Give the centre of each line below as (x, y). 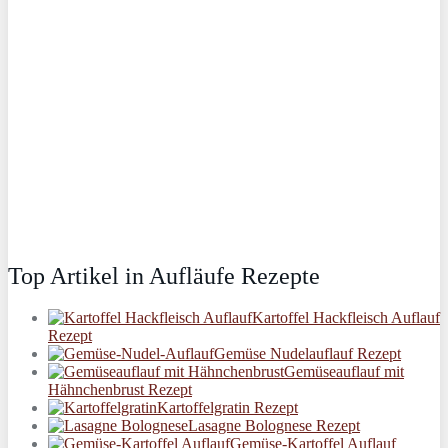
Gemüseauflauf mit (344, 372)
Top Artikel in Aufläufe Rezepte (164, 275)
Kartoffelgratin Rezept (227, 408)
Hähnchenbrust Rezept (120, 390)
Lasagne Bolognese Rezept (274, 426)
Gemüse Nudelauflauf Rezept (307, 354)
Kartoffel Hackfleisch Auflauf (346, 318)
